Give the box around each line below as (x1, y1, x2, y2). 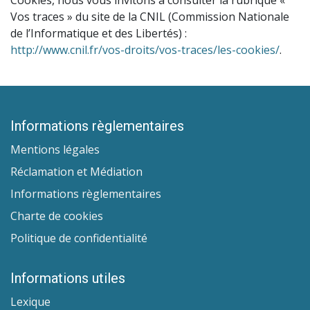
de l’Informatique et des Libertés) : (10, 26, 187, 41)
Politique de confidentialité (10, 230, 147, 246)
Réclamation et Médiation (10, 164, 143, 180)
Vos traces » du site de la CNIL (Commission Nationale (10, 9, 289, 24)
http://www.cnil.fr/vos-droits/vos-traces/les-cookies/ (10, 42, 280, 57)
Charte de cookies (10, 208, 103, 224)
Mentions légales (10, 142, 100, 158)
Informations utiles (10, 270, 125, 287)
